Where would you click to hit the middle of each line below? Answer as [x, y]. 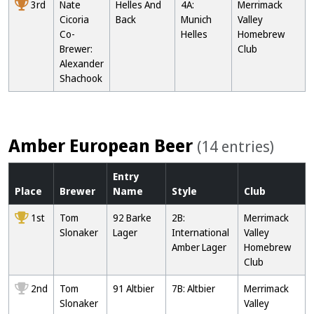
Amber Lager [199, 247]
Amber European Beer [103, 145]
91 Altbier [134, 288]
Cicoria [74, 19]
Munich [196, 19]
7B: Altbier [193, 288]
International [200, 232]
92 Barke [132, 218]
